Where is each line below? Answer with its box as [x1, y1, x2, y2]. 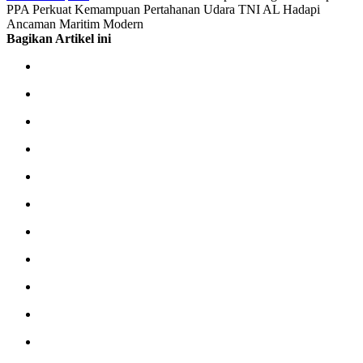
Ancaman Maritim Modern [6, 16, 143, 31]
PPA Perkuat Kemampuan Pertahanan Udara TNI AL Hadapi [6, 2, 320, 16]
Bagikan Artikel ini [6, 31, 111, 45]
